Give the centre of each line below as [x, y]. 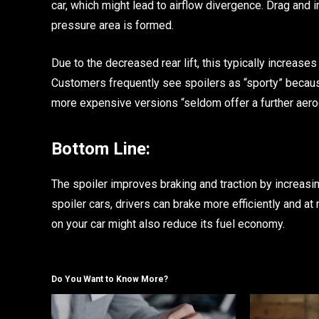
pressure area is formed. [113, 25]
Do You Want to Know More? [110, 279]
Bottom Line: [101, 148]
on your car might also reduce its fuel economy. [168, 224]
